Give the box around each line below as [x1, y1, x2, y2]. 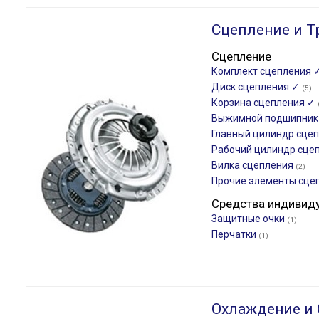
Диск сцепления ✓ [211, 81, 302, 93]
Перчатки [211, 229, 258, 240]
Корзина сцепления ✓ [211, 97, 318, 108]
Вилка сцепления [211, 159, 296, 171]
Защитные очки [211, 213, 287, 224]
